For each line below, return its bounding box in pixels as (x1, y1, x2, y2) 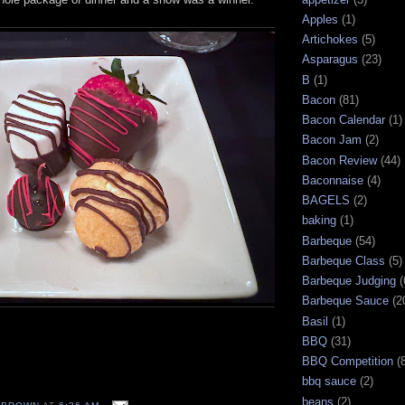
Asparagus (302, 52, 358, 67)
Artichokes (302, 33, 358, 47)
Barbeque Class (302, 253, 385, 268)
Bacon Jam (302, 133, 362, 147)
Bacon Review (302, 153, 377, 167)
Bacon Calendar (302, 113, 385, 127)
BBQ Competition (302, 354, 393, 369)
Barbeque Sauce (302, 294, 389, 308)
